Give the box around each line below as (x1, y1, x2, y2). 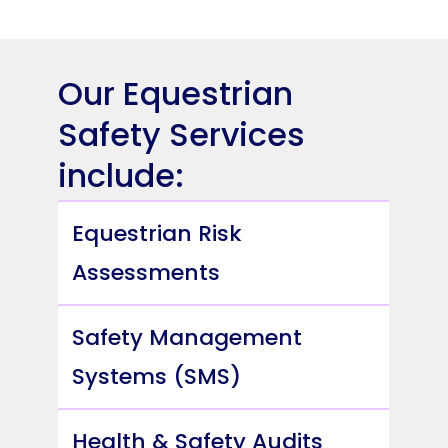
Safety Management (72, 321, 303, 353)
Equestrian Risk (72, 217, 243, 249)
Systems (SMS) (72, 360, 242, 392)
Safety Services (58, 111, 306, 157)
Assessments (72, 256, 221, 288)
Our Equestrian (58, 70, 294, 116)
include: (58, 152, 185, 198)
